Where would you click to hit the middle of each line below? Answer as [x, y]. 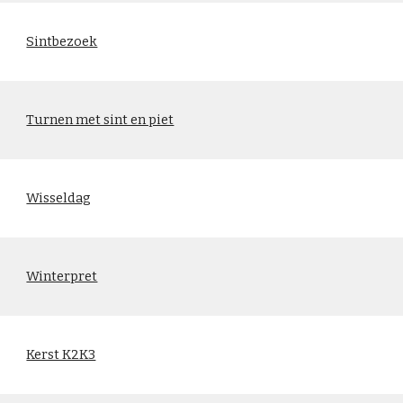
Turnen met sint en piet [100, 120]
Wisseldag [59, 198]
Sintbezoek [62, 41]
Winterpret [62, 276]
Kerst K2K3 [61, 354]
